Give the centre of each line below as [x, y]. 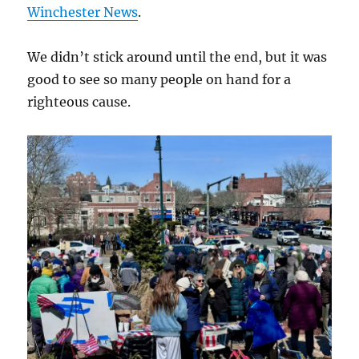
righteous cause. [79, 102]
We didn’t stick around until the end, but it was [177, 57]
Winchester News [83, 12]
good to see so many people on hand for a [159, 80]
